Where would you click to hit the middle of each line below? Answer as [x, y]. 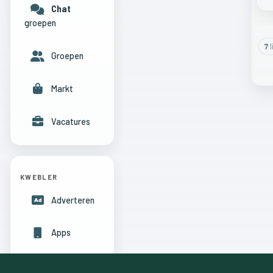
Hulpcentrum [75, 266]
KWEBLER [39, 177]
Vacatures [70, 121]
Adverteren [73, 200]
